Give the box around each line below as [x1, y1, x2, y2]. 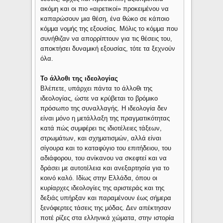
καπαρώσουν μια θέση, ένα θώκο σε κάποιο [40, 15, 170, 23]
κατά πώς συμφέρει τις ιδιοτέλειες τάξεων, [40, 124, 162, 132]
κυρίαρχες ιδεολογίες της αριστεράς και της [40, 184, 165, 192]
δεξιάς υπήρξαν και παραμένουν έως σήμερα [40, 194, 172, 202]
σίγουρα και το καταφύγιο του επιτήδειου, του [40, 144, 172, 152]
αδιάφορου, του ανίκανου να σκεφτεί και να [40, 154, 167, 162]
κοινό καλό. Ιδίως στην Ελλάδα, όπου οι [40, 174, 158, 182]
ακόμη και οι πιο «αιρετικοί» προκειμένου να [40, 5, 169, 13]
